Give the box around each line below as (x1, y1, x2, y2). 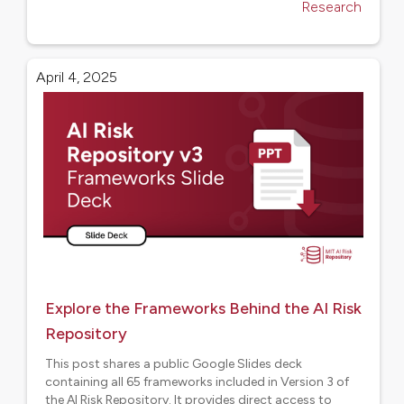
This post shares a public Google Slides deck (45, 356, 302, 372)
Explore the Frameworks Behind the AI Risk (45, 298, 362, 318)
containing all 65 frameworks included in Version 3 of (45, 374, 349, 390)
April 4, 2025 (36, 69, 117, 86)
